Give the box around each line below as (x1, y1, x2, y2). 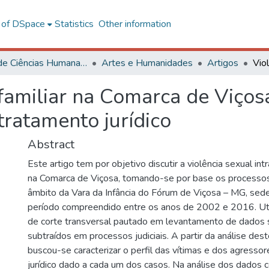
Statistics (54, 17, 94, 31)
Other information (98, 17, 171, 31)
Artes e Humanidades (101, 56, 193, 70)
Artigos (207, 56, 238, 70)
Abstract (28, 136, 74, 153)
